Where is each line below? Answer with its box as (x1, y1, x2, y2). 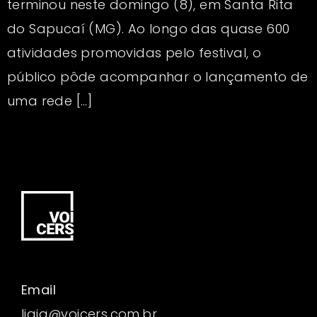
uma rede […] (7, 91, 93, 110)
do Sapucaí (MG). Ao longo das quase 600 (7, 19, 290, 38)
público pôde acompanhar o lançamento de (7, 67, 309, 86)
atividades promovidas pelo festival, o (7, 43, 262, 62)
